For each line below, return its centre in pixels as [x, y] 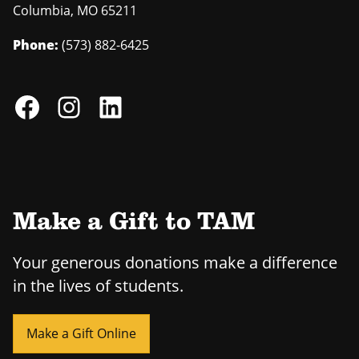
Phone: [36, 45]
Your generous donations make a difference [175, 263]
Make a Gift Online [81, 334]
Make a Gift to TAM [134, 223]
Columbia [42, 11]
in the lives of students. [98, 286]
